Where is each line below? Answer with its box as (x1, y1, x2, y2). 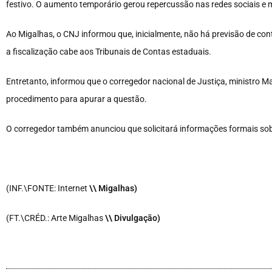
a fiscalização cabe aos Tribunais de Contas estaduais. (6, 47, 211, 57)
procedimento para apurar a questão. (6, 94, 147, 104)
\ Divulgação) (109, 213, 160, 223)
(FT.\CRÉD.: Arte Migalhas (6, 213, 105, 223)
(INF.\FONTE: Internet (6, 183, 89, 194)
